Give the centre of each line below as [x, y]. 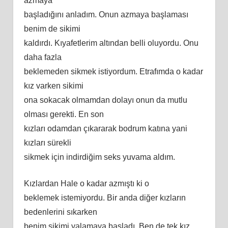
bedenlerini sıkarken [60, 212]
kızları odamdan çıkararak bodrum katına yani [105, 128]
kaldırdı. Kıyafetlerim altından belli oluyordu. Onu [111, 43]
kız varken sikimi [53, 85]
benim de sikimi [52, 28]
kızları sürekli [47, 142]
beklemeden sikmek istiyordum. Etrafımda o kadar [113, 71]
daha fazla [42, 57]
